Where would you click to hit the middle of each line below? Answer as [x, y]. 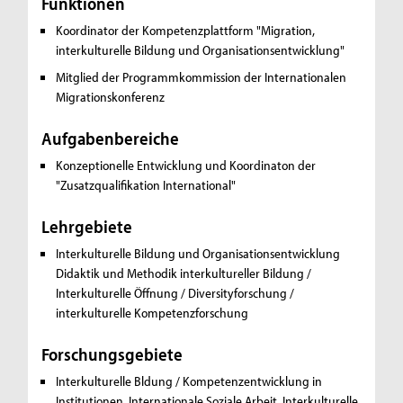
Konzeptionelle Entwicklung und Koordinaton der [186, 166]
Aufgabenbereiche [111, 139]
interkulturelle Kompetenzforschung [152, 313]
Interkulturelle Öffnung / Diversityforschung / [175, 293]
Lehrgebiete [87, 227]
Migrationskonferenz [111, 97]
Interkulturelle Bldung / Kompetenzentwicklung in [189, 381]
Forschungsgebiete [112, 354]
